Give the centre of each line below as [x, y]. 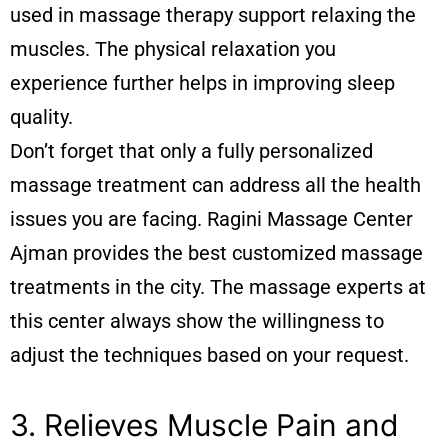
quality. [41, 116]
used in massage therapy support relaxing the [213, 14]
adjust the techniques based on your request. [209, 354]
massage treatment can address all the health [215, 184]
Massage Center [340, 218]
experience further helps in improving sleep [202, 82]
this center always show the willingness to [197, 320]
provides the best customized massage [245, 252]
